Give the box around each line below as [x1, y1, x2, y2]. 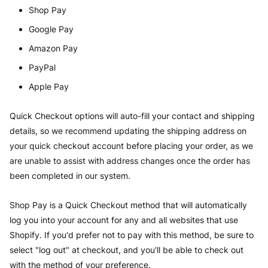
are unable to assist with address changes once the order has [10, 156, 250, 166]
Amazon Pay [29, 43, 78, 53]
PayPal [29, 62, 56, 72]
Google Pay [29, 24, 74, 34]
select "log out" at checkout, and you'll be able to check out [10, 245, 243, 255]
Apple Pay [29, 81, 69, 92]
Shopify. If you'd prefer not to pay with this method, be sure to [10, 230, 254, 240]
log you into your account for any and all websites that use [10, 215, 238, 225]
